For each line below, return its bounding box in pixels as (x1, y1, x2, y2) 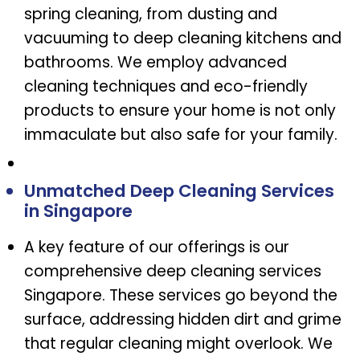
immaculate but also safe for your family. (24, 124, 337, 146)
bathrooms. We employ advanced (24, 51, 287, 74)
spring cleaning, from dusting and (24, 3, 277, 26)
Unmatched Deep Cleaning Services (24, 178, 334, 204)
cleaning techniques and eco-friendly (24, 76, 308, 98)
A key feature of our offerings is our (24, 236, 289, 259)
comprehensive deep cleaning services (24, 260, 321, 283)
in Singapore (24, 198, 133, 224)
